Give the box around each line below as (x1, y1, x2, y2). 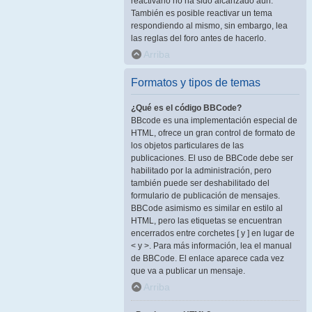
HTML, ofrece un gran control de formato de (131, 128, 295, 138)
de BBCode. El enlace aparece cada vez (131, 253, 284, 263)
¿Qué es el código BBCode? (131, 103, 242, 113)
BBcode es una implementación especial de (131, 116, 297, 125)
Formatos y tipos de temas (131, 77, 260, 88)
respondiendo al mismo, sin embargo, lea (131, 21, 288, 31)
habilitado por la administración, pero (131, 166, 272, 175)
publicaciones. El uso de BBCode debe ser (131, 153, 293, 163)
